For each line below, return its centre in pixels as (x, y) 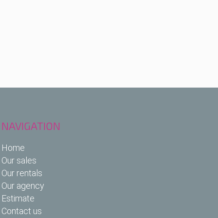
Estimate (18, 198)
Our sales (19, 160)
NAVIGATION (31, 125)
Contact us (21, 211)
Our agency (23, 185)
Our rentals (22, 173)
